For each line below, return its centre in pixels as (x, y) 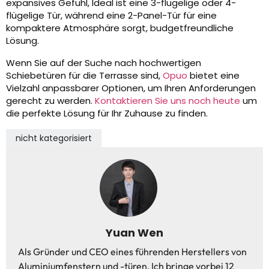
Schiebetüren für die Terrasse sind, (84, 76)
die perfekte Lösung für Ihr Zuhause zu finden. (107, 113)
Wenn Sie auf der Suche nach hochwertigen (104, 63)
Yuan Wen (134, 233)
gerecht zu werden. (50, 101)
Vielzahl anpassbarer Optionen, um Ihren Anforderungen (131, 88)
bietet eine (213, 76)
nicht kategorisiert (54, 138)
